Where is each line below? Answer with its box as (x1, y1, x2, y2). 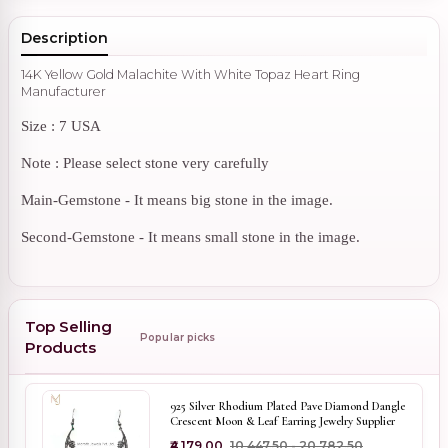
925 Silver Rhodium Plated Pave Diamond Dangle (170, 398, 405, 413)
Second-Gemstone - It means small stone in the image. (21, 229, 360, 246)
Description (21, 29, 108, 48)
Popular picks (140, 331, 216, 345)
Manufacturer (21, 84, 106, 100)
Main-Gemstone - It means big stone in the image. (21, 192, 333, 209)
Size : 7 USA (21, 118, 101, 135)
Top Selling (25, 317, 112, 337)
